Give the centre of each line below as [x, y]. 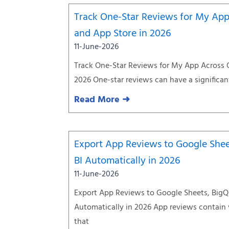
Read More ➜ [102, 100]
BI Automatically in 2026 [128, 161]
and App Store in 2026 [123, 34]
